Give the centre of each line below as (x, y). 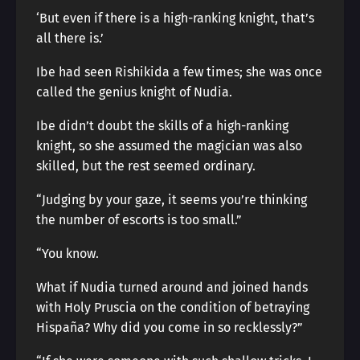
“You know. (67, 254)
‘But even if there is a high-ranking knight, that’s (175, 18)
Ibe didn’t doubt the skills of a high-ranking (162, 126)
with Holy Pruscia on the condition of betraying (173, 307)
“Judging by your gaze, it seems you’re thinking (172, 200)
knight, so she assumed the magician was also (169, 146)
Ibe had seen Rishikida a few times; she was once (179, 72)
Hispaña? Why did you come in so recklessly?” (170, 327)
